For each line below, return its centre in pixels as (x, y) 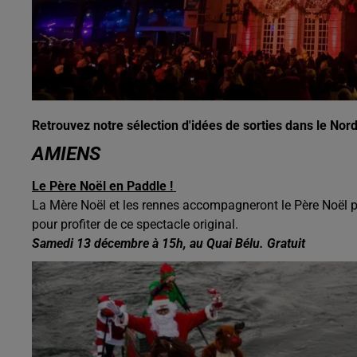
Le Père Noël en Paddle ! (104, 186)
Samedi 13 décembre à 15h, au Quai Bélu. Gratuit (169, 243)
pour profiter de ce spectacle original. (137, 224)
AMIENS (66, 153)
